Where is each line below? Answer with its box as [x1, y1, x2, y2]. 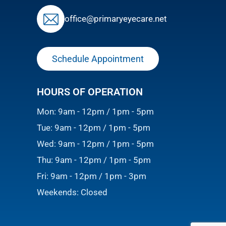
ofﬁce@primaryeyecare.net [65, 13, 167, 24]
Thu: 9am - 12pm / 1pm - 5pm [37, 154, 151, 165]
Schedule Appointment [52, 53, 144, 64]
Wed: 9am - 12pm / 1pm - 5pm [37, 138, 154, 149]
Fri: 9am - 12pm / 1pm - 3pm [37, 171, 146, 181]
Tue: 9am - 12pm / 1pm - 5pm [37, 122, 150, 133]
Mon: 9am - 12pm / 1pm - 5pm [37, 106, 154, 117]
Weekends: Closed [37, 187, 107, 197]
